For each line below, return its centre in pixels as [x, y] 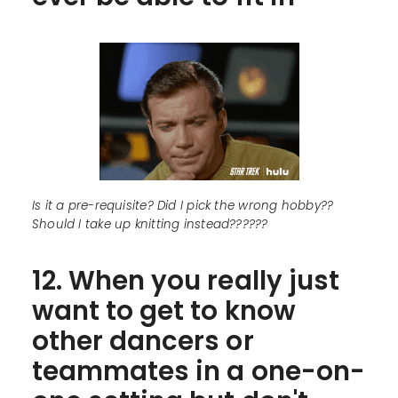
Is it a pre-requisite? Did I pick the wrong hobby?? [183, 206]
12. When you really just [185, 281]
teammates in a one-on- [198, 371]
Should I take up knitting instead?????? [150, 225]
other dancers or [143, 341]
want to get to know [163, 311]
